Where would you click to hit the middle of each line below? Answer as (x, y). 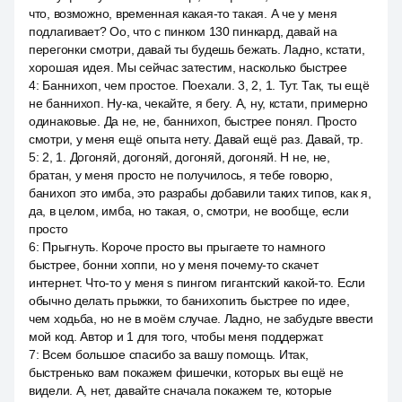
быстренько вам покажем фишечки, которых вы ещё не (186, 372)
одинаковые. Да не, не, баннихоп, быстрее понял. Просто (193, 121)
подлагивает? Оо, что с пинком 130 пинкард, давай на (183, 31)
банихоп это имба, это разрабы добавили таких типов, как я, (200, 193)
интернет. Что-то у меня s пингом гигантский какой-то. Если (197, 283)
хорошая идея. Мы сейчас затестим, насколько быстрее (188, 67)
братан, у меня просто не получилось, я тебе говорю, (181, 175)
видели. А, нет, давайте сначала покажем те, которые (180, 390)
